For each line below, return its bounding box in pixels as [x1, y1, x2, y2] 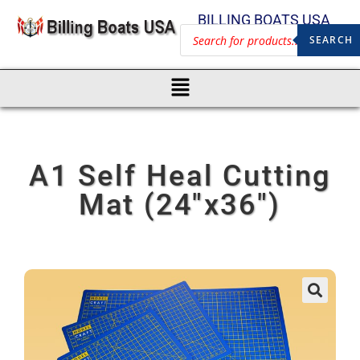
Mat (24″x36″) [79, 187, 281, 222]
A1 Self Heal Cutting [28, 158, 331, 193]
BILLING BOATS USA [197, 11, 330, 28]
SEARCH [309, 33, 353, 47]
